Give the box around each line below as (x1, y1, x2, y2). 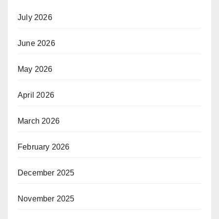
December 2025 (18, 168, 75, 177)
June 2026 (18, 39, 55, 47)
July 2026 (18, 13, 52, 22)
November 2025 (18, 194, 75, 203)
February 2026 (18, 142, 70, 151)
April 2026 (18, 90, 54, 99)
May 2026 (18, 65, 53, 73)
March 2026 (18, 116, 60, 125)
